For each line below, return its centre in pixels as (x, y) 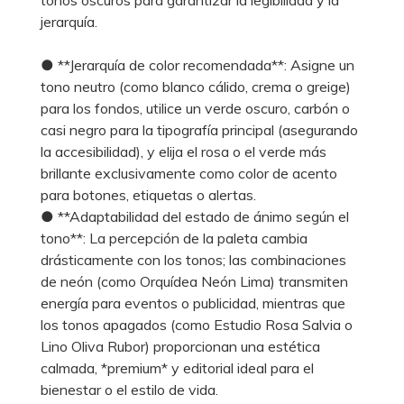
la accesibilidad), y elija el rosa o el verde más (184, 151)
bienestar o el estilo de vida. (129, 389)
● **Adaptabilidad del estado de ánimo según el (195, 216)
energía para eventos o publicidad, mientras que (193, 303)
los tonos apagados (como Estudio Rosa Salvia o (197, 324)
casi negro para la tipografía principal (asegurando (199, 129)
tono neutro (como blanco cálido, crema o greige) (196, 86)
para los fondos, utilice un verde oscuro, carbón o (195, 108)
